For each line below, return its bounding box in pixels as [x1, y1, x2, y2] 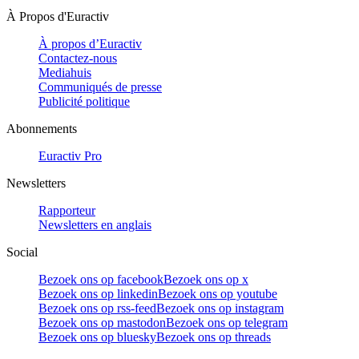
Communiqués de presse [38, 79, 162, 94]
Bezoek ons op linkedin [38, 286, 158, 301]
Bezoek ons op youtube [158, 286, 277, 301]
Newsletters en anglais [38, 217, 151, 232]
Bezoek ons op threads [156, 329, 271, 344]
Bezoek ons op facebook [38, 272, 163, 286]
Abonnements [6, 121, 77, 135]
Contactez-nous [38, 50, 117, 65]
